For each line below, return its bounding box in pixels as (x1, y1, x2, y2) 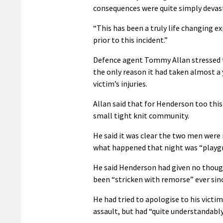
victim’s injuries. (93, 78, 147, 89)
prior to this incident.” (93, 34, 168, 45)
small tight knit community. (93, 110, 189, 120)
